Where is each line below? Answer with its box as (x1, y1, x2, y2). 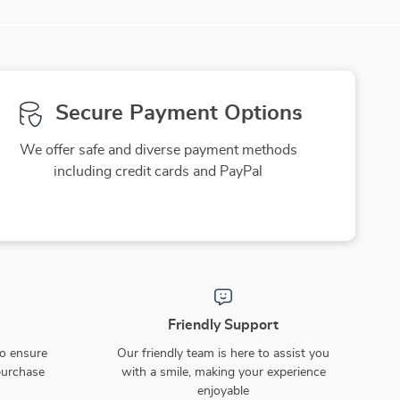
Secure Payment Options (54, 103, 303, 124)
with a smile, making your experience (121, 366, 326, 379)
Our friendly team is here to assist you (117, 347, 329, 361)
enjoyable (197, 385, 249, 398)
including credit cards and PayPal (54, 164, 263, 179)
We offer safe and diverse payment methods (19, 143, 297, 158)
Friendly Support (168, 318, 279, 333)
